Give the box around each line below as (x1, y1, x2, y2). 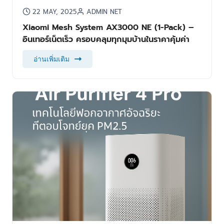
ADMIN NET (86, 7, 122, 17)
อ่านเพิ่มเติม (33, 55, 69, 63)
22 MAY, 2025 (32, 7, 76, 17)
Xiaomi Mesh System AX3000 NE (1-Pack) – (22, 21, 194, 34)
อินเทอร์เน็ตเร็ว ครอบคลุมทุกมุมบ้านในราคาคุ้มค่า (22, 33, 189, 46)
